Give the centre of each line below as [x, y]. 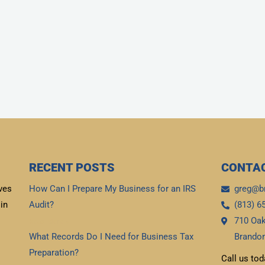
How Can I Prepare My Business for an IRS [112, 189]
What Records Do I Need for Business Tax [111, 237]
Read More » [49, 222]
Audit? [41, 205]
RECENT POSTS [72, 168]
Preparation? [54, 253]
